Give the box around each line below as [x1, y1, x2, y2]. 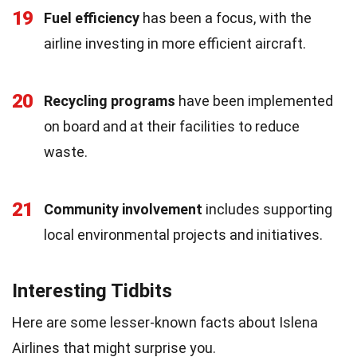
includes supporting [202, 200, 332, 218]
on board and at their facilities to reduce [44, 117, 300, 135]
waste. [44, 143, 88, 160]
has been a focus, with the [139, 9, 312, 26]
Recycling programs [44, 92, 175, 109]
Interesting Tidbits [12, 279, 172, 302]
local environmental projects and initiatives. [44, 226, 323, 243]
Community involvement [44, 200, 202, 218]
